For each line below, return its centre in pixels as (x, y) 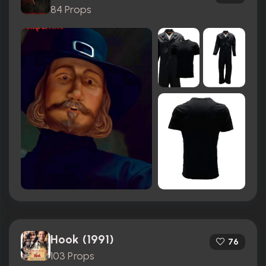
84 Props (71, 9)
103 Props (72, 256)
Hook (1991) (83, 239)
